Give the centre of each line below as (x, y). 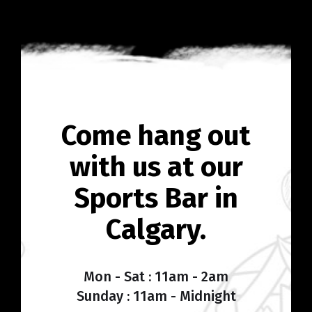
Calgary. (156, 229)
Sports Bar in (156, 198)
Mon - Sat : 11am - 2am (156, 276)
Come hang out (156, 135)
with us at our (156, 167)
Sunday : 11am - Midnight (156, 296)
